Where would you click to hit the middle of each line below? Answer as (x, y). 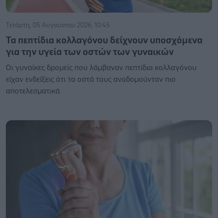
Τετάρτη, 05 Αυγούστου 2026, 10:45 (58, 25)
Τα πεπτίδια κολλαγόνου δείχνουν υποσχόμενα (104, 40)
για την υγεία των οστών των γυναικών (90, 52)
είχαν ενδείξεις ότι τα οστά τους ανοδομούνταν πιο (91, 79)
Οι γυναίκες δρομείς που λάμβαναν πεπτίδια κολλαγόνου (101, 68)
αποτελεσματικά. (34, 91)
